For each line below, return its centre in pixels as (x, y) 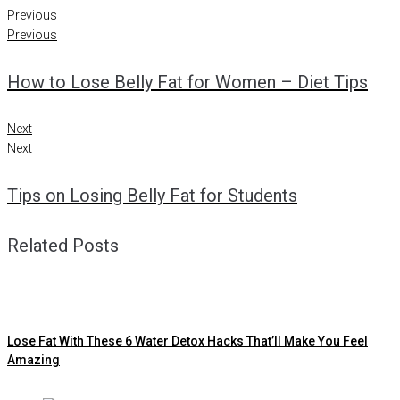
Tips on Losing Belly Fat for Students (152, 195)
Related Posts (63, 246)
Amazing (33, 359)
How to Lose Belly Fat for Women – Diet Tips (187, 82)
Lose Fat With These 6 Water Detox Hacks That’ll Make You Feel (187, 341)
